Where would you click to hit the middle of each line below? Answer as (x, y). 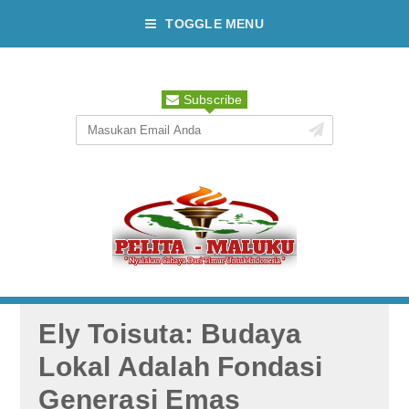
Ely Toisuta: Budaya (170, 333)
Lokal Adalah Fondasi (181, 366)
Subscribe (211, 100)
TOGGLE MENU (215, 24)
